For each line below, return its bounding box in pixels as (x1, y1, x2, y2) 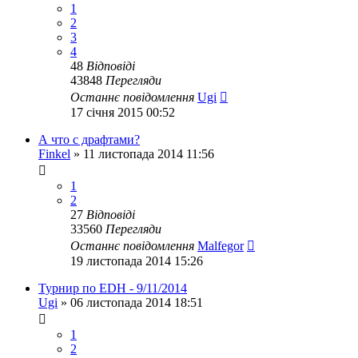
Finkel (38, 147, 70, 161)
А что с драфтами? (38, 133, 140, 146)
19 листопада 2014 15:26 (70, 254, 203, 268)
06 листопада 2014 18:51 (70, 296, 203, 309)
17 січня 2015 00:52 (70, 105, 175, 119)
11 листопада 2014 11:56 (83, 147, 214, 161)
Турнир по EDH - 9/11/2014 (38, 281, 187, 295)
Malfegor (197, 239, 244, 253)
